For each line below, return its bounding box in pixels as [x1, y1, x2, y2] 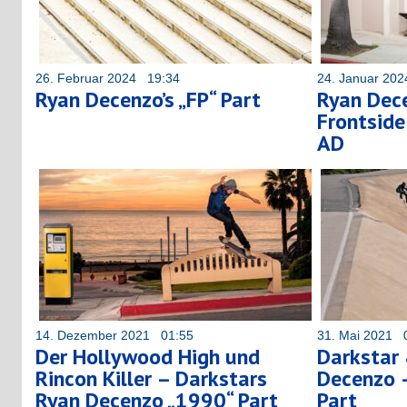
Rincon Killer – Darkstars [35, 363, 267, 392]
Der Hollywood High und [35, 342, 260, 371]
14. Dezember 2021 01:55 [35, 327, 194, 342]
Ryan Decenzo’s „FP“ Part [35, 84, 261, 114]
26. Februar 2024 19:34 [35, 70, 180, 85]
